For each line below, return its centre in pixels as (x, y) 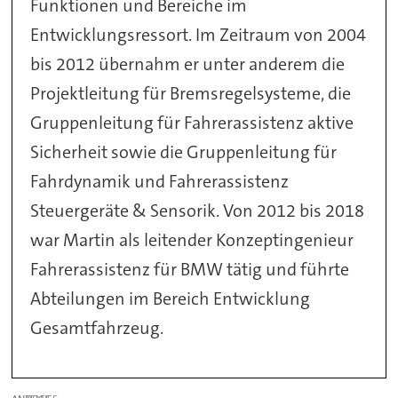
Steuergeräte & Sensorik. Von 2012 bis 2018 (198, 210)
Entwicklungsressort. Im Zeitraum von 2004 (199, 34)
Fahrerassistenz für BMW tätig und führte (190, 269)
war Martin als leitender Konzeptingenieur (192, 239)
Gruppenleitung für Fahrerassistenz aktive (192, 122)
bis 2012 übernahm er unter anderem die (188, 64)
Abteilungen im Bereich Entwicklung (171, 298)
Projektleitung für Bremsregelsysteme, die (191, 93)
